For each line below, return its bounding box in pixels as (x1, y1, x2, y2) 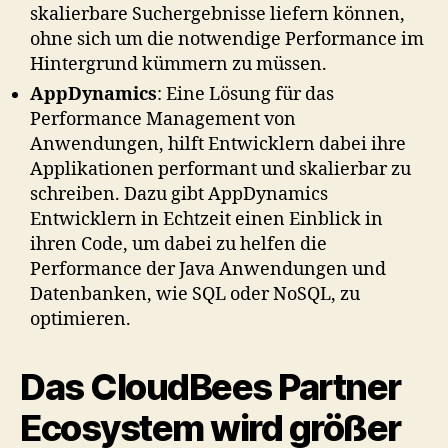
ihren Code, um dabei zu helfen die (30, 232, 327, 256)
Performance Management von (30, 107, 296, 131)
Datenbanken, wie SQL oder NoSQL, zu (30, 282, 360, 306)
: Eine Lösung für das (157, 82, 334, 106)
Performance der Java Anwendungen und (30, 257, 386, 281)
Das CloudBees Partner (20, 364, 401, 409)
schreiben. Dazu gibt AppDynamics (30, 182, 328, 206)
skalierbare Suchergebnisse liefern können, (30, 2, 405, 26)
